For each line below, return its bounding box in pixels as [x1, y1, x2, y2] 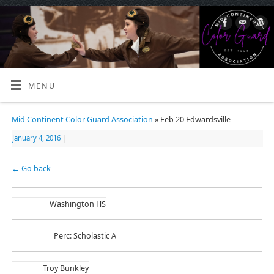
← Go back [11, 163, 51, 174]
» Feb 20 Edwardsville [152, 114, 231, 125]
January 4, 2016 [12, 133, 61, 143]
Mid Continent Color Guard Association [11, 114, 153, 125]
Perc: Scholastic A [53, 231, 116, 242]
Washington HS [49, 199, 106, 210]
